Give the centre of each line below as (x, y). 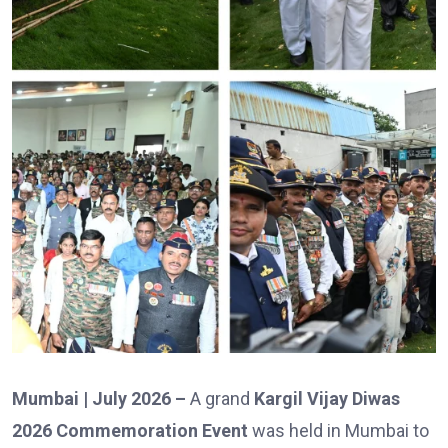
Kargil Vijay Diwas (327, 398)
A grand (222, 398)
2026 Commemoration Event (130, 430)
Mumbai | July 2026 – (101, 398)
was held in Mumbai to (338, 430)
